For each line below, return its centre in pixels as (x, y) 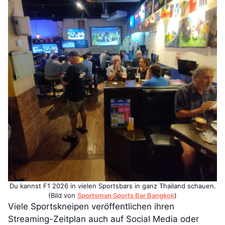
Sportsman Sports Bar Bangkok (126, 195)
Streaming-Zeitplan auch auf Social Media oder (103, 219)
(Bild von (63, 195)
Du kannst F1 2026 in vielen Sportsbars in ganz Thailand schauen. (113, 186)
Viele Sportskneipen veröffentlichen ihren (91, 206)
